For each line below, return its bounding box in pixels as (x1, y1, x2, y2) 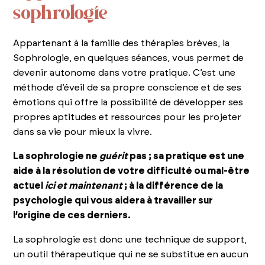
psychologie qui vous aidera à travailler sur (13, 195, 214, 205)
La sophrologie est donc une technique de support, (13, 234, 247, 244)
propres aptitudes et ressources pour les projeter (13, 112, 242, 122)
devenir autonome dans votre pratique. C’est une (13, 67, 236, 77)
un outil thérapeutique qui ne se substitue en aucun (13, 249, 249, 259)
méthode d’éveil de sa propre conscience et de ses (13, 82, 242, 92)
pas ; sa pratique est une (128, 151, 245, 161)
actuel (13, 180, 46, 190)
